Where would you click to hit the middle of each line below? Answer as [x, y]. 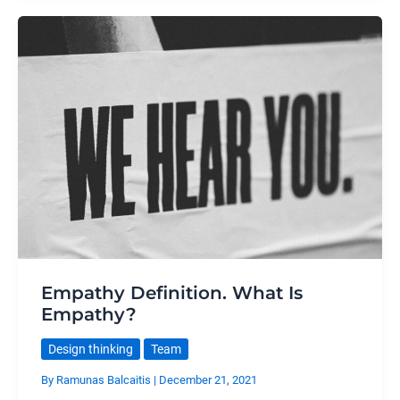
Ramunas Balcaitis [104, 380]
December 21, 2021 [208, 380]
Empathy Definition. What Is [171, 292]
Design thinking [90, 349]
